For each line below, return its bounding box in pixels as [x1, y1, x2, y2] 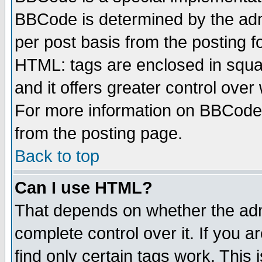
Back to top [15, 147, 99, 166]
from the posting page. [15, 124, 182, 143]
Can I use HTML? [15, 178, 153, 197]
